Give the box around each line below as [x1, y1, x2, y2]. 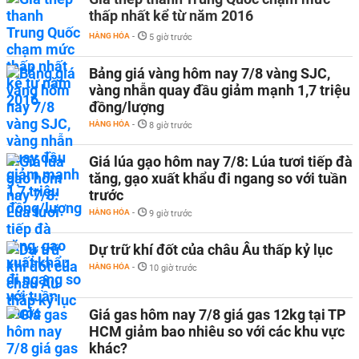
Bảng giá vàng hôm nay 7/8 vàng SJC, [89, 64, 330, 82]
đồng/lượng [89, 98, 164, 115]
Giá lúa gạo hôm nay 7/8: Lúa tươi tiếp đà [89, 152, 353, 170]
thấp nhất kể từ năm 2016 [89, 6, 253, 24]
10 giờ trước [149, 262, 197, 273]
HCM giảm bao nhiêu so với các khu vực [89, 322, 345, 340]
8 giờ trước [149, 119, 192, 131]
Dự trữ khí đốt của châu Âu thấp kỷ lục [89, 240, 333, 258]
